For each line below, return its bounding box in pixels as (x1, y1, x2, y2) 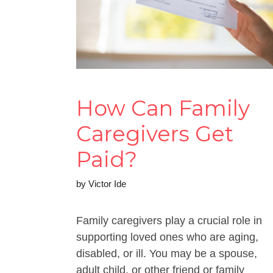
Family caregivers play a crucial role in (76, 214, 262, 227)
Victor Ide (88, 178, 126, 189)
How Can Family (76, 94, 250, 121)
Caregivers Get (76, 120, 233, 147)
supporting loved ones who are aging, (76, 230, 258, 243)
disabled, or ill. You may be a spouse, (76, 247, 257, 260)
